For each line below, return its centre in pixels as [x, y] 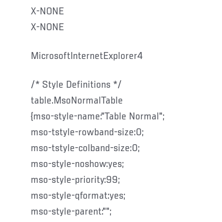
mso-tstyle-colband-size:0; [85, 148]
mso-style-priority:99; [75, 180]
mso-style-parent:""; [71, 212]
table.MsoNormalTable [77, 101]
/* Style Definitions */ [76, 85]
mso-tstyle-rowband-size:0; [87, 133]
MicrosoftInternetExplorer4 [87, 56]
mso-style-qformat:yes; [78, 196]
